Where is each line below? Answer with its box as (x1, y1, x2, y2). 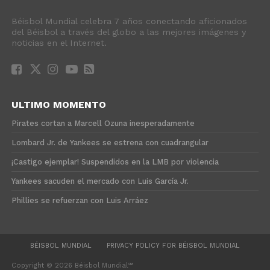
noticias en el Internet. (11, 38, 107, 48)
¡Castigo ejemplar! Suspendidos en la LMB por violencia (11, 157, 219, 166)
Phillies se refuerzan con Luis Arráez (11, 196, 148, 205)
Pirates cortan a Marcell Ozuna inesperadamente (11, 119, 195, 128)
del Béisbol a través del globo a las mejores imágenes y (11, 27, 246, 37)
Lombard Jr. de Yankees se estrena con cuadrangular (11, 138, 209, 147)
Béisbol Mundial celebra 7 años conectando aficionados (11, 16, 247, 26)
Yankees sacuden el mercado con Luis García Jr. (11, 177, 189, 186)
